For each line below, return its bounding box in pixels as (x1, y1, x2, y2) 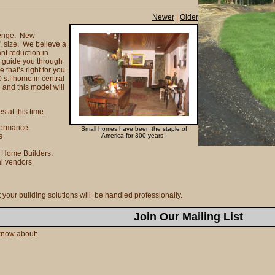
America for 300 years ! (101, 132, 167, 139)
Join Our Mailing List (134, 211, 243, 223)
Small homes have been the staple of (80, 125, 187, 132)
